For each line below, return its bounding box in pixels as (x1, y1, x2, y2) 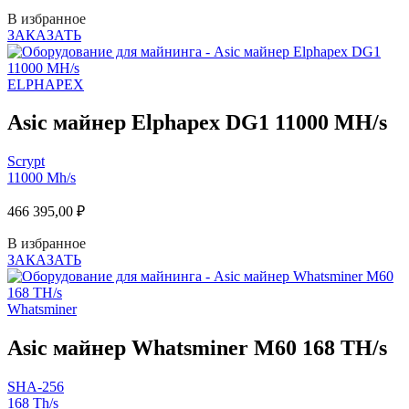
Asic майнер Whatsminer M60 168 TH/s (7, 336, 387, 361)
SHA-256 (7, 379, 64, 395)
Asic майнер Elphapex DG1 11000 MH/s (7, 110, 387, 135)
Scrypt (7, 153, 45, 170)
